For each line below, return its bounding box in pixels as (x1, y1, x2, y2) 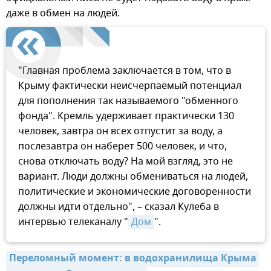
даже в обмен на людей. (6, 5, 120, 21)
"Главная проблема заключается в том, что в (18, 63, 231, 78)
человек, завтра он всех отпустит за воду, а (18, 123, 223, 139)
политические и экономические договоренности (18, 184, 251, 199)
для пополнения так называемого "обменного (18, 93, 238, 108)
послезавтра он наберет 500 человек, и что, (18, 139, 227, 154)
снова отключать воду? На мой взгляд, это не (18, 154, 233, 169)
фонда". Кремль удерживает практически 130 (18, 108, 234, 123)
